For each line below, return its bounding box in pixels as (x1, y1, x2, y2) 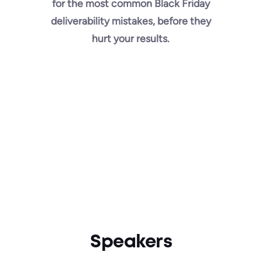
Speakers (90, 234, 172, 250)
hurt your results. (92, 32, 170, 44)
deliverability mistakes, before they (50, 14, 211, 27)
